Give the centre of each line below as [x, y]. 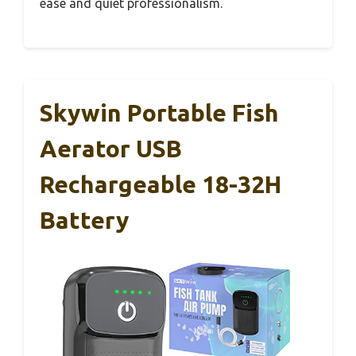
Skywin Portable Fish [159, 113]
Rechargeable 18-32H [161, 184]
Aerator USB [111, 149]
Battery [84, 220]
